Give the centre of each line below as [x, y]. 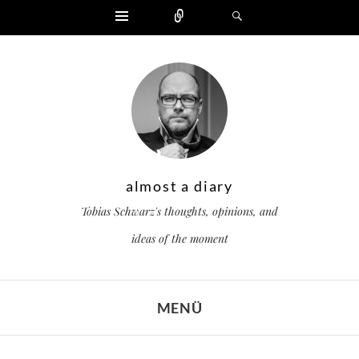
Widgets [151, 14]
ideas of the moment [179, 238]
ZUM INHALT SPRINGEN [71, 348]
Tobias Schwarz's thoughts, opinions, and [179, 211]
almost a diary [179, 186]
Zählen [208, 14]
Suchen [264, 14]
